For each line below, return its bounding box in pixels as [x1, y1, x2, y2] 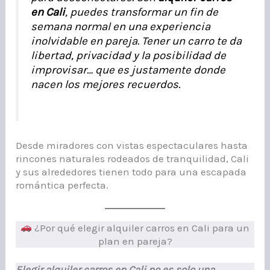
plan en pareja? [98, 234, 172, 247]
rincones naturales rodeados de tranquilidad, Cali [16, 152, 250, 165]
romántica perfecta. [16, 178, 109, 191]
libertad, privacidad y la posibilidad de [31, 48, 227, 62]
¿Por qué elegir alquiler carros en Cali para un [32, 221, 250, 234]
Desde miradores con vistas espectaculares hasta [16, 139, 248, 151]
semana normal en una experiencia [31, 19, 211, 33]
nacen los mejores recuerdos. [31, 77, 181, 91]
